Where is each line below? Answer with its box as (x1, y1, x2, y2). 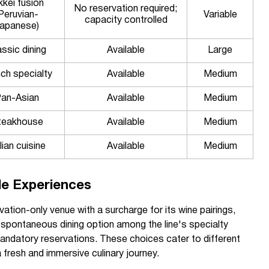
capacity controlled (84, 16, 168, 25)
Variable (203, 11, 237, 19)
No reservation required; (74, 5, 177, 13)
